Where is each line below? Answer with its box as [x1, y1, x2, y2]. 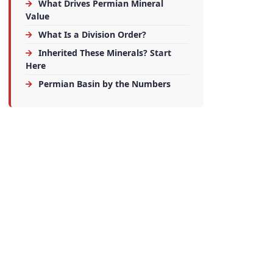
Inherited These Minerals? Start [36, 46, 171, 58]
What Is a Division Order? [36, 28, 146, 40]
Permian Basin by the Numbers [36, 77, 171, 90]
